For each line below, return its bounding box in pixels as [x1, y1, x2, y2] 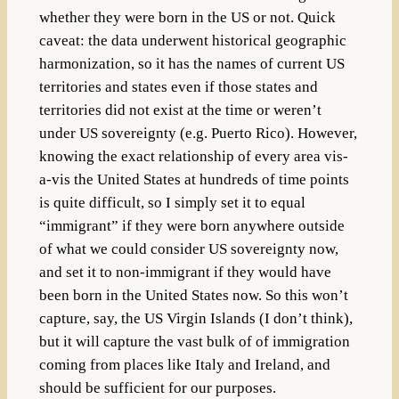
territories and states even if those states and [38, 78, 318, 96]
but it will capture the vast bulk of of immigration [38, 333, 350, 351]
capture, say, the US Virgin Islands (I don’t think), [38, 310, 353, 328]
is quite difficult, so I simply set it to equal [38, 194, 305, 212]
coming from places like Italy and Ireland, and [38, 356, 330, 374]
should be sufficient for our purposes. [38, 379, 276, 397]
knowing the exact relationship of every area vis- [38, 148, 348, 166]
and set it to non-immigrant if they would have [38, 264, 331, 281]
